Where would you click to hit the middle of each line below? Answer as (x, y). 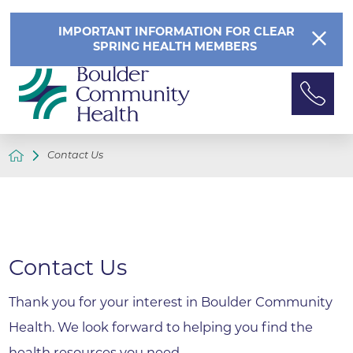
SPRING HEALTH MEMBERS (176, 47)
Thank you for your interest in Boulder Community (171, 301)
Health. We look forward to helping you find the (161, 327)
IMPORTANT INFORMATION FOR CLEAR (176, 32)
